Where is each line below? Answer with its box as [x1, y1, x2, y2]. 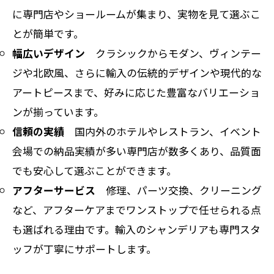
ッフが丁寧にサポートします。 [12, 240, 157, 256]
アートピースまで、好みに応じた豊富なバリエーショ [12, 84, 260, 100]
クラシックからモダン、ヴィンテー [85, 45, 261, 61]
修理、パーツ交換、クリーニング [95, 182, 262, 198]
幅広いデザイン [12, 45, 85, 61]
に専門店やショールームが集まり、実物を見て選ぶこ [12, 6, 261, 21]
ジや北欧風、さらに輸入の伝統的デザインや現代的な [12, 64, 262, 80]
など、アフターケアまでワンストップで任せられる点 [12, 201, 261, 217]
